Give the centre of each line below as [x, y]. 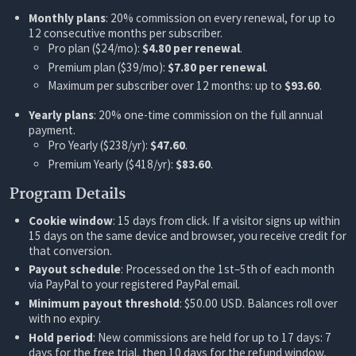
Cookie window [71, 220]
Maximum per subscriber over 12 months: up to [166, 86]
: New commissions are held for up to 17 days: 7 [212, 337]
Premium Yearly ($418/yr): [112, 164]
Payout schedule [75, 269]
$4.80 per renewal [191, 48]
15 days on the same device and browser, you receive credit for [188, 235]
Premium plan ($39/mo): [108, 67]
